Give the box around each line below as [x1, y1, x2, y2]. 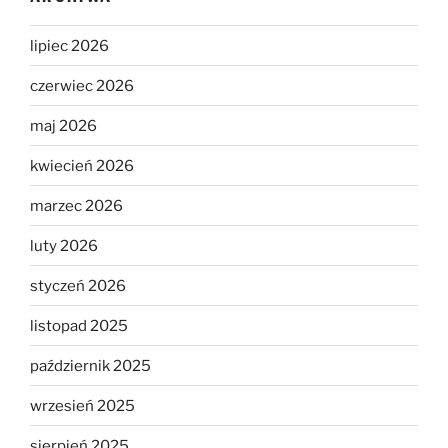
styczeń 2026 [30, 276, 126, 295]
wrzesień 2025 [30, 396, 135, 415]
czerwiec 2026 [30, 76, 134, 95]
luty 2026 [30, 236, 98, 255]
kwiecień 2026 [30, 156, 134, 175]
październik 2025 [30, 356, 151, 375]
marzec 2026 [30, 196, 123, 215]
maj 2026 [30, 116, 97, 135]
